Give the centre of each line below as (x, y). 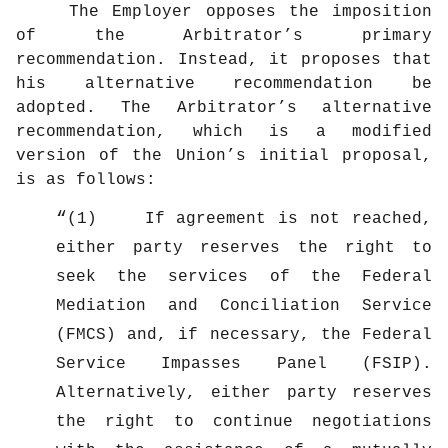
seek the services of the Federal (244, 277)
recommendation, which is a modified (224, 132)
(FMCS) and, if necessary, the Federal (244, 335)
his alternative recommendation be (224, 84)
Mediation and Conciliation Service (244, 306)
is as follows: (86, 180)
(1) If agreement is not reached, (249, 219)
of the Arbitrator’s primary (224, 36)
